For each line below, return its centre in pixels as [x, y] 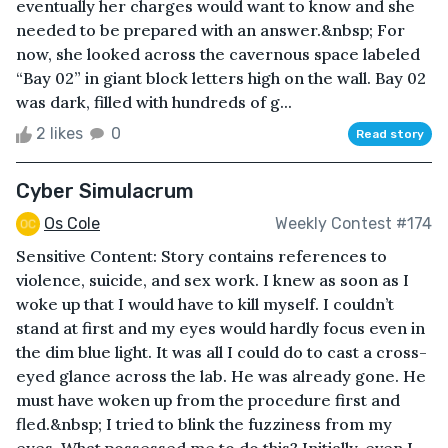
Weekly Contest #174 [353, 223]
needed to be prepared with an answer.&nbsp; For [210, 29]
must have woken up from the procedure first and [208, 400]
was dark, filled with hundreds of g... [154, 101]
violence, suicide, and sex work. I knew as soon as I [212, 280]
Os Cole [72, 223]
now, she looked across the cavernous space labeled [218, 53]
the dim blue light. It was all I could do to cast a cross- [221, 352]
